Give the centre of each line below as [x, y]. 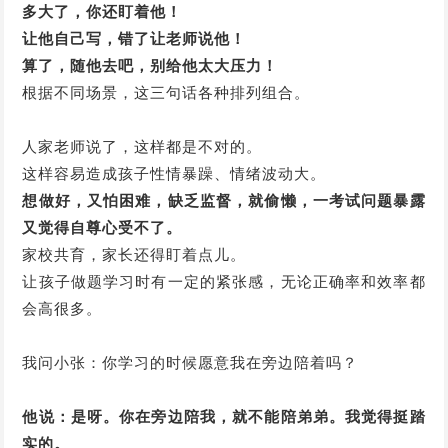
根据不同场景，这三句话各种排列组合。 [166, 92]
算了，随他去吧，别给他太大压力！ [150, 65]
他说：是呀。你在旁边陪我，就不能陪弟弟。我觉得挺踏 [224, 416]
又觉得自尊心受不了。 [102, 227]
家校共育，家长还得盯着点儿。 [134, 254]
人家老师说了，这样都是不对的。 [142, 146]
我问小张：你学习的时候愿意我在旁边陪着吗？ [190, 362]
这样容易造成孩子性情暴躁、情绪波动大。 [174, 173]
